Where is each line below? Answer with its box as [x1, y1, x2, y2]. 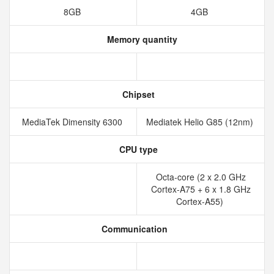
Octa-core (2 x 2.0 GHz [155, 171, 246, 183]
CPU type [116, 143, 158, 155]
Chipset [119, 88, 155, 100]
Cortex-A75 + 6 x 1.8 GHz [150, 183, 251, 195]
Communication [99, 223, 168, 235]
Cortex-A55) [176, 195, 226, 207]
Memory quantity [104, 33, 177, 45]
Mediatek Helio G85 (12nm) [146, 116, 256, 128]
